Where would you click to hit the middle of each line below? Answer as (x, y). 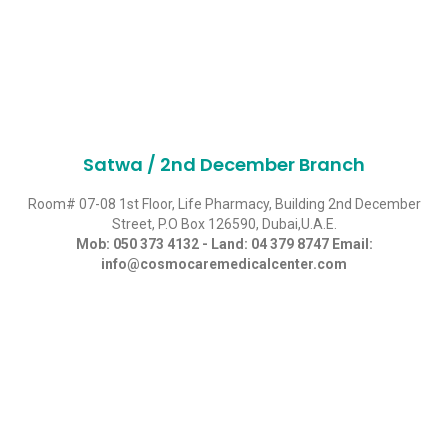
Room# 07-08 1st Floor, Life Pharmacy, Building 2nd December (224, 203)
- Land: (224, 243)
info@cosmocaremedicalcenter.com (224, 263)
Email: (350, 243)
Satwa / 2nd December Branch (224, 164)
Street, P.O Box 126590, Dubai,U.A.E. (224, 223)
